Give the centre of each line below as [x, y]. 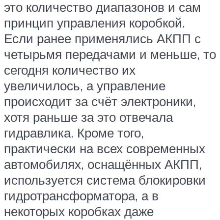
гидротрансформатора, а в [81, 196]
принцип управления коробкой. [95, 23]
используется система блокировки [105, 180]
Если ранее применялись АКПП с [102, 39]
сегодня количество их [70, 70]
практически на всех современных [105, 149]
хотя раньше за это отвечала [88, 117]
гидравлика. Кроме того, [74, 133]
